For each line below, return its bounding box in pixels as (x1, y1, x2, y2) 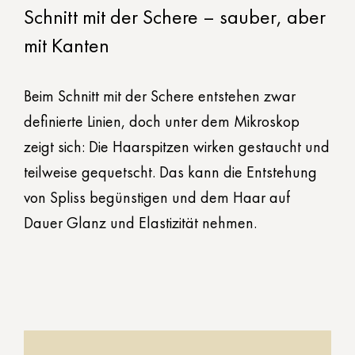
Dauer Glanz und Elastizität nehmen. (24, 212, 257, 234)
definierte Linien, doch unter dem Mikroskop (24, 111, 300, 132)
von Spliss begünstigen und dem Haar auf (24, 187, 290, 208)
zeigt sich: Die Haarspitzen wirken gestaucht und (24, 136, 330, 158)
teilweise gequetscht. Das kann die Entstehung (24, 162, 317, 183)
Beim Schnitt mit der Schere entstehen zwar (24, 86, 296, 107)
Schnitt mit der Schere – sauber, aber (24, 3, 326, 31)
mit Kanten (24, 32, 109, 59)
